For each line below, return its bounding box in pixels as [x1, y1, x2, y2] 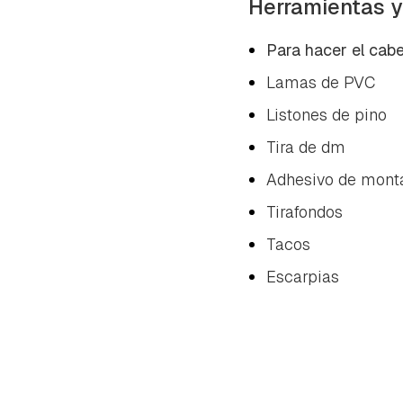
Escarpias [266, 265, 339, 287]
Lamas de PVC [266, 71, 375, 93]
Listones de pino [266, 103, 387, 125]
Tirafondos [266, 201, 343, 222]
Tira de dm [266, 136, 345, 157]
